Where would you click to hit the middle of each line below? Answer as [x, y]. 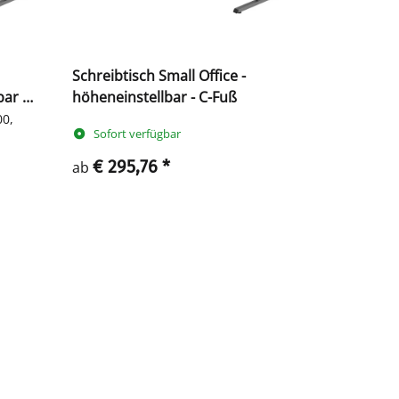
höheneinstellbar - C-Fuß [155, 98]
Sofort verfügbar [138, 134]
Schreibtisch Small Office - [159, 76]
